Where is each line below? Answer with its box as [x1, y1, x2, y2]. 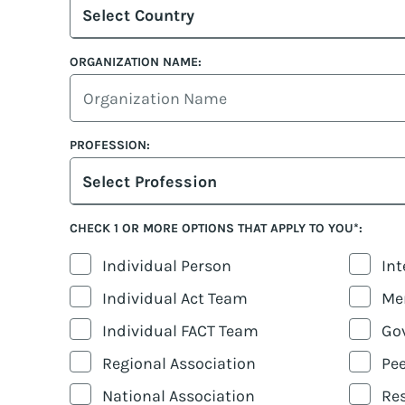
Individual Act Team [102, 288, 248, 309]
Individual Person [102, 256, 231, 277]
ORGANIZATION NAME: [70, 54, 202, 71]
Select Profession [82, 172, 217, 193]
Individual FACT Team [102, 321, 259, 342]
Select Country [82, 5, 194, 26]
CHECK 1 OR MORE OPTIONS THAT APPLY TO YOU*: [70, 221, 363, 237]
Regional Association [102, 353, 256, 374]
